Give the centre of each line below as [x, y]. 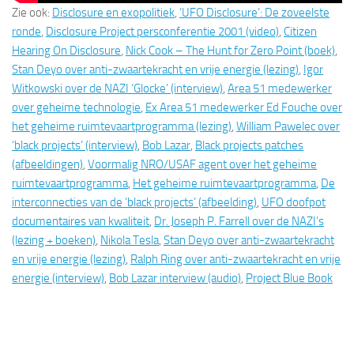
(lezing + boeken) [54, 241]
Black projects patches [249, 146]
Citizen [300, 32]
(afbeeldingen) [47, 165]
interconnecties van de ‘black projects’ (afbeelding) [134, 203]
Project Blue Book [289, 279]
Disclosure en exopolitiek [113, 13]
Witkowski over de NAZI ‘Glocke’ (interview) [117, 89]
